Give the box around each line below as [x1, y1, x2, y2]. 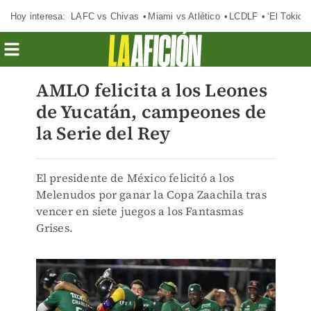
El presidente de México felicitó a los [35, 170, 235, 185]
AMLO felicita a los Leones [35, 78, 267, 103]
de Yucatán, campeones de [35, 99, 267, 124]
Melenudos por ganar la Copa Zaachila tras [35, 187, 267, 202]
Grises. [35, 220, 73, 235]
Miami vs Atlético [148, 10, 220, 22]
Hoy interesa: [10, 10, 66, 22]
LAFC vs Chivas [71, 10, 139, 22]
